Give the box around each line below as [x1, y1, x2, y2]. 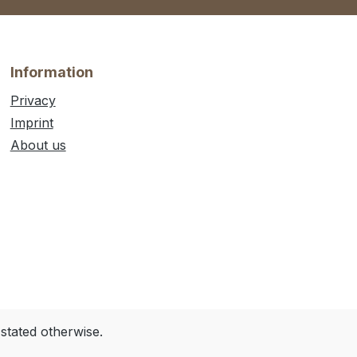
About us [10, 137, 66, 154]
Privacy [10, 92, 56, 109]
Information [10, 64, 93, 81]
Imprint [10, 115, 53, 131]
